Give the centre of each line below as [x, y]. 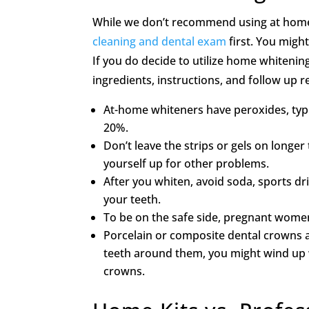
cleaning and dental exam [160, 42]
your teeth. [132, 200]
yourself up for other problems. [187, 164]
